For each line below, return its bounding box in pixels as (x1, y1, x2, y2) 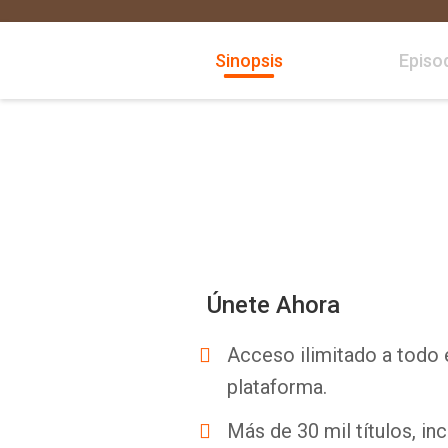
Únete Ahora (207, 291, 340, 319)
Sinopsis (215, 50, 283, 71)
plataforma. (227, 375, 327, 399)
